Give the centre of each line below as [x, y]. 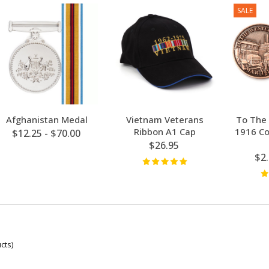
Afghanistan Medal [47, 120]
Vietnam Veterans [165, 120]
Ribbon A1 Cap [165, 132]
